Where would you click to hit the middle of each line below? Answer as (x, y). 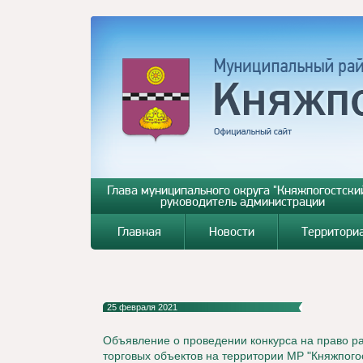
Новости (231, 231)
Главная (140, 231)
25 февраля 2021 (142, 307)
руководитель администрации (243, 201)
